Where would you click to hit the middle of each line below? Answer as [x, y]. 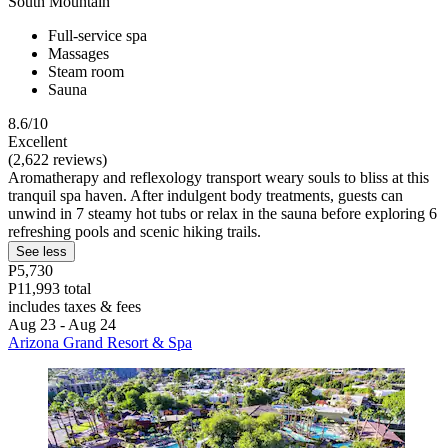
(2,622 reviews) [57, 159]
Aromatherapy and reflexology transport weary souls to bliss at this [218, 177]
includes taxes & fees [74, 306]
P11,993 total [49, 288]
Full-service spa [97, 35]
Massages [78, 53]
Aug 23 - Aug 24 [62, 324]
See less [41, 251]
